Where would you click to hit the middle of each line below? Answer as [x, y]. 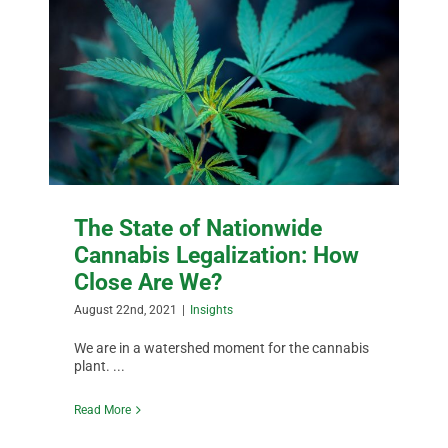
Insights [212, 309]
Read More [103, 409]
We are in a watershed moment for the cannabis [222, 347]
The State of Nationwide [198, 227]
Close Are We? [148, 281]
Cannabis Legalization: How [217, 254]
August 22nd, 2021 [126, 309]
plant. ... [100, 365]
